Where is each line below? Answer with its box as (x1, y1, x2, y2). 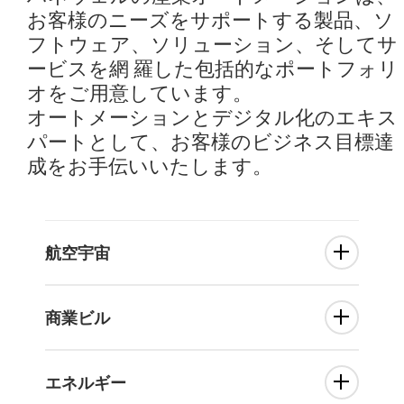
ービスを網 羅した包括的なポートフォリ (27, 57, 399, 80)
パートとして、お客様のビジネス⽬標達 (27, 130, 394, 153)
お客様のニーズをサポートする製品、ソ (27, 8, 394, 32)
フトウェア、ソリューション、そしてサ (27, 32, 398, 56)
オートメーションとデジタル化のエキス (27, 106, 398, 129)
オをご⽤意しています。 (27, 81, 252, 105)
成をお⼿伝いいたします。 (27, 154, 272, 178)
